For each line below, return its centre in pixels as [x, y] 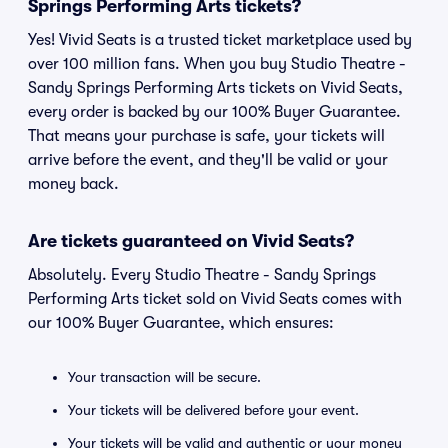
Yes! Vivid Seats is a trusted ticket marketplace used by [220, 40]
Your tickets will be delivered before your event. [213, 410]
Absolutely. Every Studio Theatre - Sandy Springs [202, 275]
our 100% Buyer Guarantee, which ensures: [181, 323]
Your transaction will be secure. [164, 377]
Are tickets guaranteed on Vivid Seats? [191, 241]
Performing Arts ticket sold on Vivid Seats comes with [215, 299]
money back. [73, 184]
